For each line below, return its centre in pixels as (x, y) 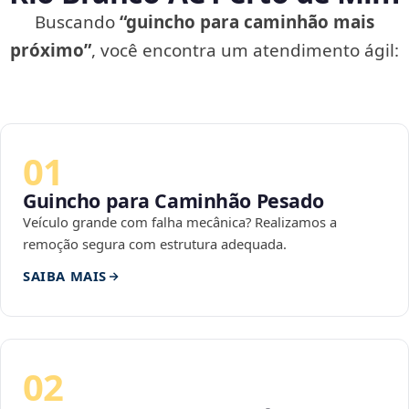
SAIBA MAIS (65, 276)
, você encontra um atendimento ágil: (245, 51)
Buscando (77, 22)
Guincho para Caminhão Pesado (174, 201)
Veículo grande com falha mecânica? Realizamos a (180, 222)
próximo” (51, 51)
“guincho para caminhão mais (247, 22)
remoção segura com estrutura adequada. (155, 244)
